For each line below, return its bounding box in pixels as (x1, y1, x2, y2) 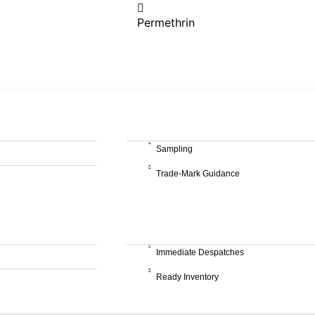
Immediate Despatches (156, 247, 244, 257)
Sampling (156, 144, 193, 154)
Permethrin (137, 15, 195, 30)
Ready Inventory (156, 272, 219, 282)
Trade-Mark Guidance (156, 169, 240, 179)
